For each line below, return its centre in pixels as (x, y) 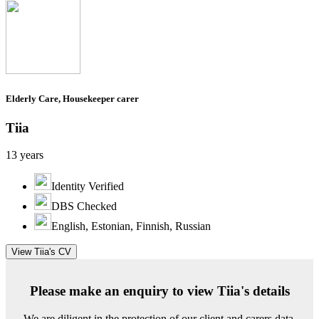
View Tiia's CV (41, 252)
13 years (25, 155)
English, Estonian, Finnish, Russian (131, 226)
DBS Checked (84, 206)
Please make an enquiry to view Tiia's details (159, 291)
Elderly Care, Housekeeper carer (72, 98)
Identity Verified (88, 187)
